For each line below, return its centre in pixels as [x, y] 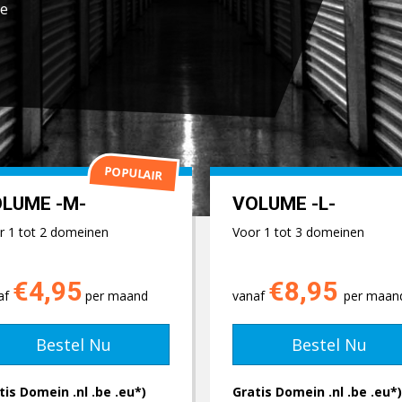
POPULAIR [133, 173]
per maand [115, 296]
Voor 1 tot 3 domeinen [298, 232]
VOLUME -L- [284, 204]
